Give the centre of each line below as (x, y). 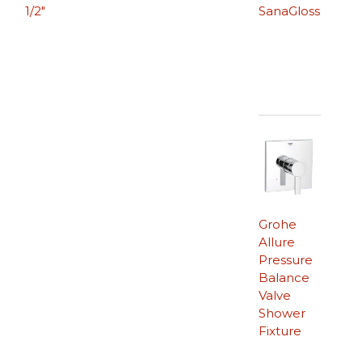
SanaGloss (289, 11)
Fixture (280, 331)
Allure (276, 242)
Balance (284, 278)
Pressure (285, 260)
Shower (282, 314)
